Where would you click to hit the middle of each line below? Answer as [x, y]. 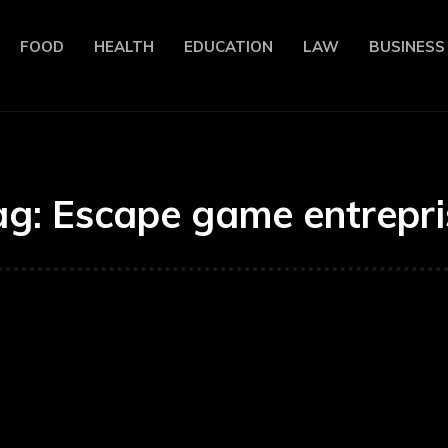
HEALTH [124, 46]
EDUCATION [228, 46]
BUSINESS [407, 46]
